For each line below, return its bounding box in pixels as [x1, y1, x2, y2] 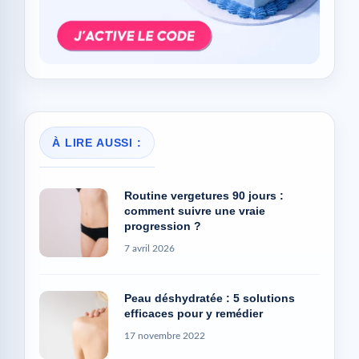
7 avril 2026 [124, 239, 175, 249]
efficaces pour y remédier [124, 302, 263, 316]
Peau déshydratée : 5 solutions [124, 287, 295, 301]
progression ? [124, 215, 201, 228]
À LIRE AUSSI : [52, 131, 142, 145]
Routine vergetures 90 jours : [124, 184, 284, 198]
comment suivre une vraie [124, 200, 265, 213]
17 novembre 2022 [124, 326, 205, 337]
